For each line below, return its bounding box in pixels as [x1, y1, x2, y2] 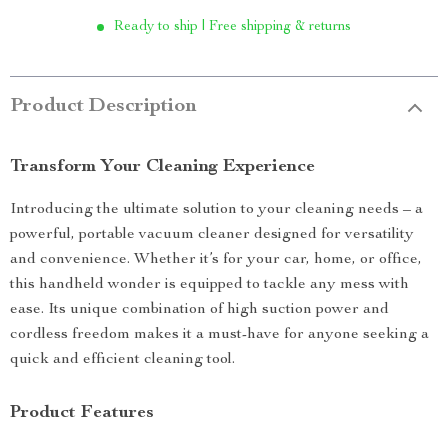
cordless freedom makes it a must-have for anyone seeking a [10, 327, 429, 343]
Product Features [10, 404, 154, 422]
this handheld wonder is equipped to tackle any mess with [10, 277, 409, 293]
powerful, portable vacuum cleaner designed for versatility [10, 227, 414, 243]
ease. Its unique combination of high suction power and [10, 302, 389, 318]
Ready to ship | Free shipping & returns [114, 20, 351, 34]
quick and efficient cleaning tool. [10, 352, 235, 368]
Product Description [10, 97, 197, 117]
